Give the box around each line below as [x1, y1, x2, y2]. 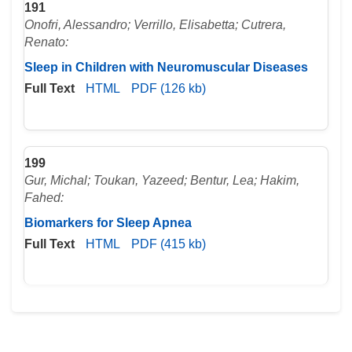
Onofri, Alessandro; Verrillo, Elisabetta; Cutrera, [24, 18, 286, 32]
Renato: [24, 35, 68, 49]
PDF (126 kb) [131, 82, 206, 96]
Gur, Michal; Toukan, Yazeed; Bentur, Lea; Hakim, [24, 173, 299, 187]
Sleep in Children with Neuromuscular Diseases [24, 60, 308, 75]
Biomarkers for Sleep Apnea [24, 215, 192, 229]
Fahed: [24, 190, 64, 204]
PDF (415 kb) [131, 236, 206, 251]
